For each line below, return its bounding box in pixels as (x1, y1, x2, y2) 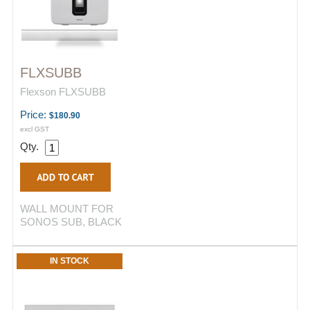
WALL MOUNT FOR (20, 203, 113, 215)
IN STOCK (50, 256, 89, 266)
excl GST (20, 125, 49, 133)
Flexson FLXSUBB (20, 86, 106, 98)
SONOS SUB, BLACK (20, 216, 122, 228)
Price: (20, 109, 49, 120)
